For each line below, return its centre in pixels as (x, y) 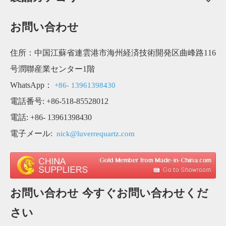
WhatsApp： (32, 85)
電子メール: (33, 133)
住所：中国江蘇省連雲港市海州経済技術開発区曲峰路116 (113, 52)
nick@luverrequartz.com (96, 133)
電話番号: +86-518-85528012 (59, 101)
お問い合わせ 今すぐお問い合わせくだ (109, 193)
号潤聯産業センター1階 (52, 69)
